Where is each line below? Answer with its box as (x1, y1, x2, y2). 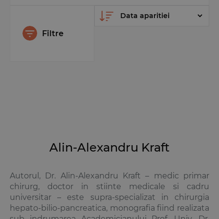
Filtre (42, 28, 64, 38)
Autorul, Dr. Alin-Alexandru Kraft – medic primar (10, 171, 209, 181)
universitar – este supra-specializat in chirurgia (10, 193, 209, 202)
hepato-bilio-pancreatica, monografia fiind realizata (10, 203, 209, 213)
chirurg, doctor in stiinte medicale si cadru (10, 182, 209, 192)
